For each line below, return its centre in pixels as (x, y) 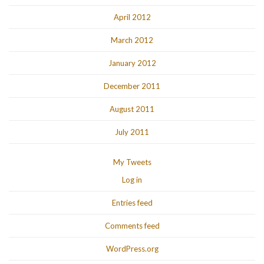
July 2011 (132, 132)
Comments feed (132, 226)
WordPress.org (132, 249)
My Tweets (132, 162)
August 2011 (132, 109)
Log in (132, 180)
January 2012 (132, 63)
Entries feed (132, 203)
